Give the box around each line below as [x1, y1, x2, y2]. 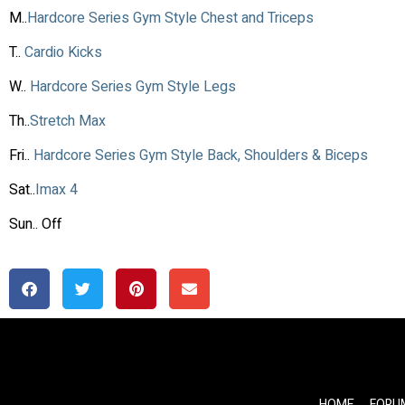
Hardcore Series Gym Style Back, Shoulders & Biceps [33, 144, 372, 166]
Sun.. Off [9, 212, 61, 235]
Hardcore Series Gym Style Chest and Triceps [27, 6, 317, 29]
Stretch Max [30, 109, 109, 132]
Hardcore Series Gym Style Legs [26, 75, 240, 98]
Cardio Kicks [24, 41, 106, 63]
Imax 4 [35, 178, 78, 201]
